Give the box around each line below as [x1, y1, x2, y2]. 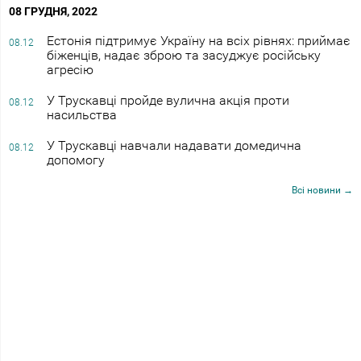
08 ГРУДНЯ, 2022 [9, 4, 98, 18]
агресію [46, 61, 93, 77]
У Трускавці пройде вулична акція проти [46, 92, 289, 108]
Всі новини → [292, 184, 353, 196]
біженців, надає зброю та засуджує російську [46, 47, 321, 63]
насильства [46, 106, 117, 122]
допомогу [46, 151, 105, 168]
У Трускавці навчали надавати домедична [46, 137, 301, 153]
